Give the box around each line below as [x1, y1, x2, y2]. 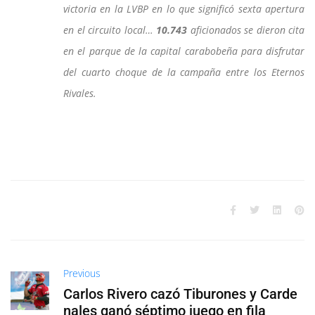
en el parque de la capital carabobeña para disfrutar [63, 44, 304, 58]
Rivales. [63, 86, 96, 100]
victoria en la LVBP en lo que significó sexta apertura [63, 1, 304, 15]
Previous [63, 266, 101, 280]
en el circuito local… [63, 22, 156, 37]
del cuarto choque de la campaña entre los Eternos [63, 65, 304, 79]
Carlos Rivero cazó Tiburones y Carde [63, 285, 298, 302]
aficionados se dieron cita [190, 22, 304, 37]
